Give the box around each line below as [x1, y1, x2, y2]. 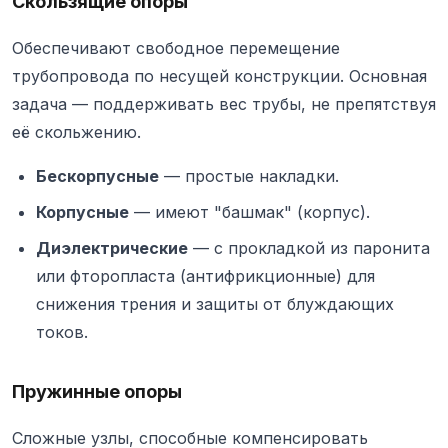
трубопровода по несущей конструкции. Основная [12, 66, 427, 87]
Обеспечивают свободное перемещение [12, 38, 340, 59]
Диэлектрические [36, 238, 188, 259]
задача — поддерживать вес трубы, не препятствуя [12, 94, 436, 115]
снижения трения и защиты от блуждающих [36, 294, 394, 315]
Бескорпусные [36, 166, 159, 187]
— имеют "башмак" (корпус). [129, 202, 370, 223]
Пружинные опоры [12, 381, 182, 403]
